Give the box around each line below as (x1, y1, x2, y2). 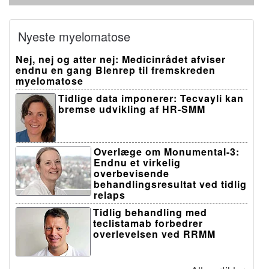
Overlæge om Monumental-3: (94, 144, 240, 159)
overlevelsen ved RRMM (93, 226, 216, 241)
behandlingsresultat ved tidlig (94, 177, 247, 191)
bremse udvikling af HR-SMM (58, 101, 205, 116)
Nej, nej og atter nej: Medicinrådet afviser (16, 52, 226, 66)
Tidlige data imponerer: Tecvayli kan (58, 91, 244, 105)
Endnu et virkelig (94, 155, 181, 169)
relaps (94, 187, 125, 202)
